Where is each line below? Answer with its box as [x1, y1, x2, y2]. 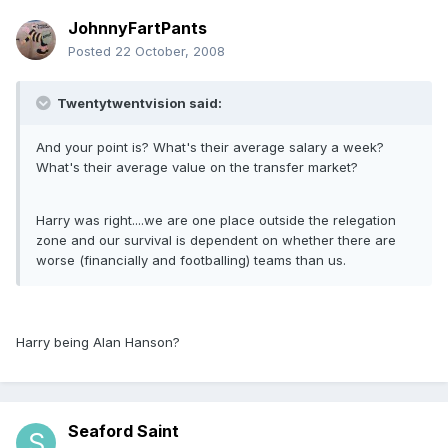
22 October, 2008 [115, 43, 225, 60]
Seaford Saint [68, 421, 179, 442]
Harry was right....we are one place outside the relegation [36, 212, 396, 229]
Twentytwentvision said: [54, 95, 222, 112]
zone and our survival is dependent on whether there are [36, 232, 396, 249]
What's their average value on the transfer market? [36, 159, 358, 176]
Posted [68, 43, 115, 60]
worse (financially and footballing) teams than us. [36, 252, 346, 269]
